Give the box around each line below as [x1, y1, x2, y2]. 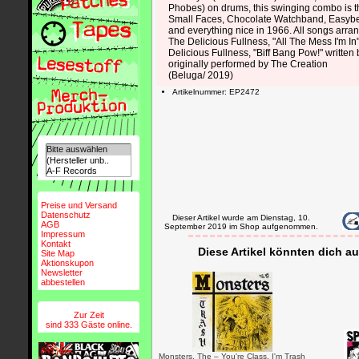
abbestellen [41, 276, 86, 287]
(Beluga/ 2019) [168, 70, 233, 81]
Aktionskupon [41, 257, 95, 268]
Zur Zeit [73, 309, 104, 320]
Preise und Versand [41, 200, 118, 210]
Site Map [41, 248, 75, 258]
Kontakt [41, 238, 71, 248]
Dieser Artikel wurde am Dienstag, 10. [172, 213, 310, 222]
